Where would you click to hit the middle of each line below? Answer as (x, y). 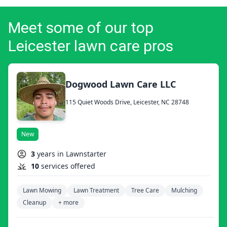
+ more (68, 202)
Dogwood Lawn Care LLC (121, 84)
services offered (68, 166)
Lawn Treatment (96, 190)
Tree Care (145, 190)
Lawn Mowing (42, 190)
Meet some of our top (81, 27)
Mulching (184, 190)
